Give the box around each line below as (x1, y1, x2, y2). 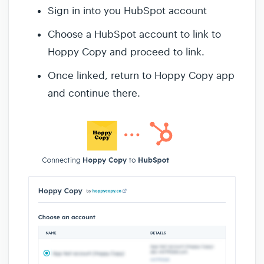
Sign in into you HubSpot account (48, 4, 210, 17)
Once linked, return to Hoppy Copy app (48, 69, 235, 82)
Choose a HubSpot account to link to (48, 28, 221, 41)
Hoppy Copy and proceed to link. (48, 45, 204, 58)
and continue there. (48, 87, 140, 100)
